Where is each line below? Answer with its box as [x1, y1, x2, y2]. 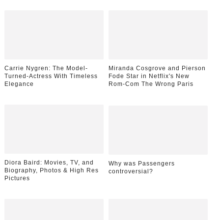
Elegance [4, 80, 34, 87]
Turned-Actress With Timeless [4, 72, 98, 80]
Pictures [4, 174, 30, 182]
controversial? [109, 167, 154, 175]
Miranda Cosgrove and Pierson [109, 64, 206, 72]
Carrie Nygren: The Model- [4, 64, 88, 72]
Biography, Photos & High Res [4, 166, 99, 174]
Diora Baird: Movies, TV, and [4, 159, 94, 166]
